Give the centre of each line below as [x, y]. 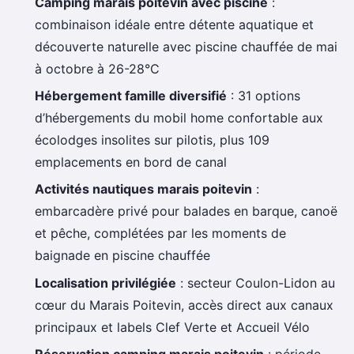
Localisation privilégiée [105, 282]
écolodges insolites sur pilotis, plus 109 [152, 139]
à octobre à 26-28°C [97, 68]
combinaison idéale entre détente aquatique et [174, 24]
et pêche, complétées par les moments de [160, 233]
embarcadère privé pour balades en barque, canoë [186, 211]
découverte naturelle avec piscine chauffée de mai [186, 46]
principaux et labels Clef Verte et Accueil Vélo [172, 327]
